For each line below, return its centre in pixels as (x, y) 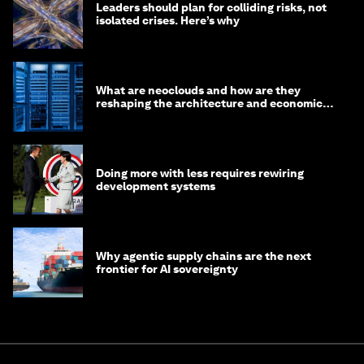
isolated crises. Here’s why (168, 20)
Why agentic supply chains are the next (204, 256)
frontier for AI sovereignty (167, 269)
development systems (156, 186)
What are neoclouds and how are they (198, 90)
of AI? (111, 116)
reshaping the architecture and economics (212, 103)
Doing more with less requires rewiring (200, 173)
